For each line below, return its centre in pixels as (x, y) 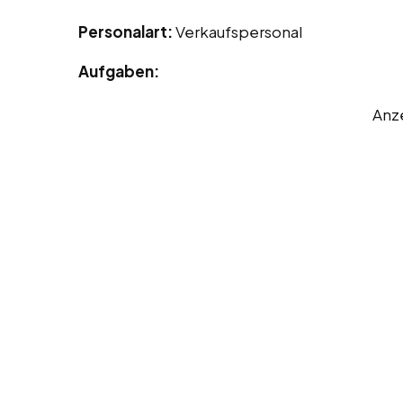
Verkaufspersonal (239, 32)
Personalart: (127, 32)
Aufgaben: (119, 72)
